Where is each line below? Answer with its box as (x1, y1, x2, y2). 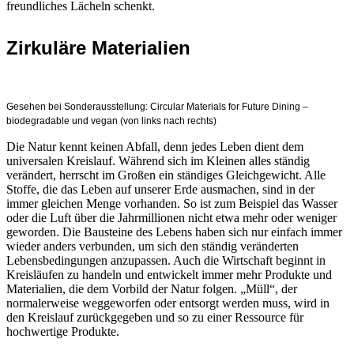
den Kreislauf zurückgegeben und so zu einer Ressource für (6, 311, 303, 324)
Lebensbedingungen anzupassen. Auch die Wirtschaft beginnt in (6, 254, 326, 267)
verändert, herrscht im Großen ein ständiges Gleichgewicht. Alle (6, 168, 326, 182)
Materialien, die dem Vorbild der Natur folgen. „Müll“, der (6, 282, 297, 296)
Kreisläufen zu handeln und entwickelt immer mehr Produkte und (6, 268, 332, 281)
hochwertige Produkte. (6, 325, 119, 338)
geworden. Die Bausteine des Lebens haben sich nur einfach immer (6, 225, 342, 239)
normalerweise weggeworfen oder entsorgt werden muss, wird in (6, 296, 330, 310)
